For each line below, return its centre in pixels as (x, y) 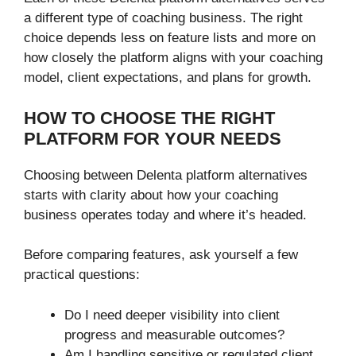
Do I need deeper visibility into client (172, 315)
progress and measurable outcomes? (174, 335)
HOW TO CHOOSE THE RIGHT (149, 118)
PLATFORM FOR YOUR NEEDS (153, 138)
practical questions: (82, 275)
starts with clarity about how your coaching (151, 195)
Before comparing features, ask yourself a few (161, 255)
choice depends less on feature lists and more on (170, 38)
